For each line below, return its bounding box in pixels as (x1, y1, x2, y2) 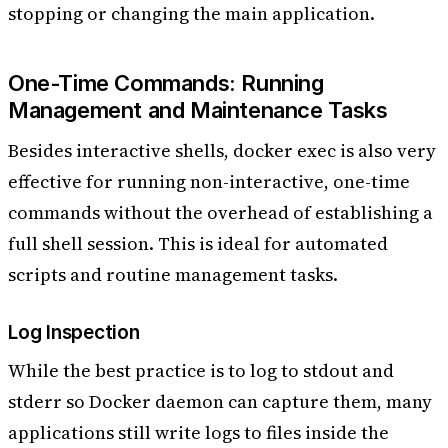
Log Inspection (8, 320, 140, 344)
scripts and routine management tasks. (8, 262, 338, 288)
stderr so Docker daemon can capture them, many (8, 389, 432, 415)
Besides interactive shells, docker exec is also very (8, 138, 436, 164)
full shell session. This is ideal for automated (8, 231, 388, 257)
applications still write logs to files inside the (8, 420, 389, 446)
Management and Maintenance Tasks (8, 97, 388, 124)
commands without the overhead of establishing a (8, 200, 433, 226)
